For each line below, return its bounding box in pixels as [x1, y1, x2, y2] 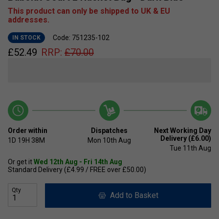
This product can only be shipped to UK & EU [8, 6, 170, 16]
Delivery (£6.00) [160, 134, 211, 143]
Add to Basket [106, 191, 158, 200]
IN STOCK [12, 34, 41, 42]
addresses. [8, 15, 49, 25]
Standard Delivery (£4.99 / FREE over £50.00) [8, 166, 146, 174]
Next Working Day [153, 127, 211, 135]
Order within [8, 127, 47, 135]
